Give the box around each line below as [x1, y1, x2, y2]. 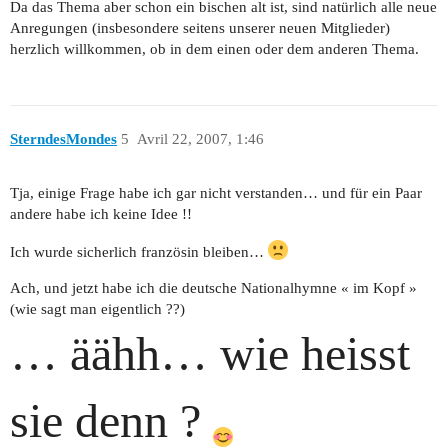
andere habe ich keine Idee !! [10, 206, 192, 223]
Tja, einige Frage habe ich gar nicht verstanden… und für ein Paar [10, 185, 422, 202]
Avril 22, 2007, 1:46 [136, 130, 264, 147]
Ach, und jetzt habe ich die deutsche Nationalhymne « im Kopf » [10, 280, 417, 297]
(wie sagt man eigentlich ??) [10, 301, 185, 318]
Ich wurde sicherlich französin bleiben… [10, 244, 268, 261]
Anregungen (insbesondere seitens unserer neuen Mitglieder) [10, 20, 390, 37]
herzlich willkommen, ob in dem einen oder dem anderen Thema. [10, 41, 419, 58]
